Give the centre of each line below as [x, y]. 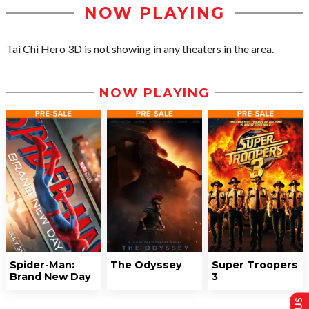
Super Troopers [255, 265]
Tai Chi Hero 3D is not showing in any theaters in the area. [140, 49]
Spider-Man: [42, 265]
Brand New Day [50, 277]
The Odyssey [147, 265]
